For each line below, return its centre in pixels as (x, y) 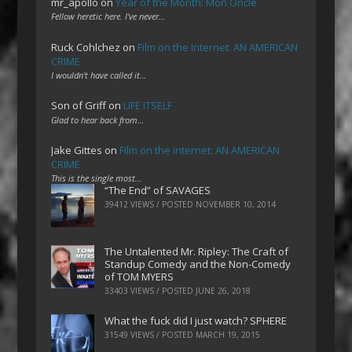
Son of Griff (79, 106)
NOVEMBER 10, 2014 (236, 205)
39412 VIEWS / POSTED (150, 205)
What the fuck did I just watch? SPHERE (196, 320)
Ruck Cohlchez (86, 47)
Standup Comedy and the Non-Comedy (198, 264)
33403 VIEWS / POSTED (150, 291)
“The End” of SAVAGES (158, 191)
